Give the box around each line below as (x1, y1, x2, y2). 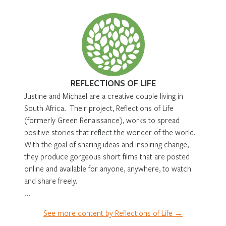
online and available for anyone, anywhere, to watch (24, 163, 191, 174)
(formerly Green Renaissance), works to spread (24, 115, 180, 125)
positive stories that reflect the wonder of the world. (24, 127, 196, 137)
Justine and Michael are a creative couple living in (24, 90, 183, 101)
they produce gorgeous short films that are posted (24, 151, 190, 161)
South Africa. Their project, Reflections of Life (24, 102, 174, 113)
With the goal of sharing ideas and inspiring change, (24, 139, 189, 149)
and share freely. (24, 175, 78, 186)
